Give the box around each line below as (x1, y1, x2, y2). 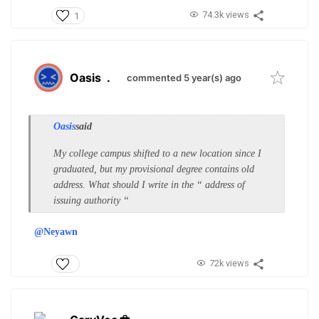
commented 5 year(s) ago (127, 72, 241, 84)
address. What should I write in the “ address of (53, 179, 245, 191)
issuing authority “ (53, 195, 132, 206)
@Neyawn (34, 226, 78, 238)
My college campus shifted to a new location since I (53, 148, 261, 159)
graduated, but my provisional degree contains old (53, 164, 254, 175)
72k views (209, 257, 249, 268)
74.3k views (202, 9, 249, 21)
